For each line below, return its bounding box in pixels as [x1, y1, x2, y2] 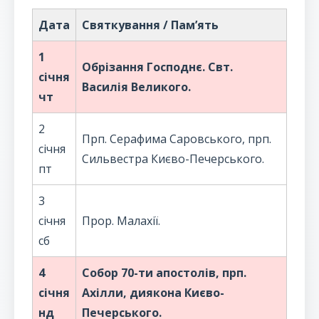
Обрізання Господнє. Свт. [82, 59, 233, 75]
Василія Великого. [82, 79, 191, 95]
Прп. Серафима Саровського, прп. [82, 131, 271, 147]
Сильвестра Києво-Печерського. [82, 151, 264, 167]
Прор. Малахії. [82, 213, 160, 229]
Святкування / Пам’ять [82, 17, 219, 33]
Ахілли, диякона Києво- [82, 285, 224, 300]
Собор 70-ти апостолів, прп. [82, 265, 246, 281]
